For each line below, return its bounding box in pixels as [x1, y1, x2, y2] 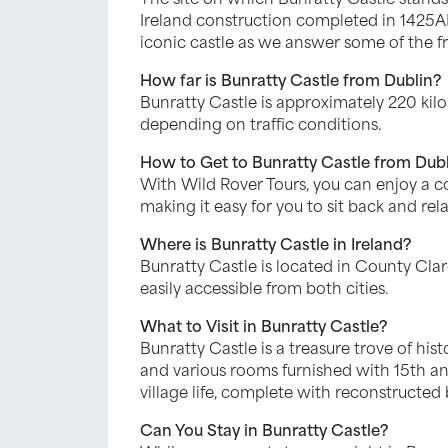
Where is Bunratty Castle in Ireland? [140, 230, 411, 255]
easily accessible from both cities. [140, 274, 389, 299]
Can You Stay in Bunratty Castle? [140, 416, 388, 441]
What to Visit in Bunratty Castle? [140, 312, 387, 337]
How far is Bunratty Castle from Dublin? [140, 66, 441, 91]
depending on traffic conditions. [140, 110, 382, 135]
